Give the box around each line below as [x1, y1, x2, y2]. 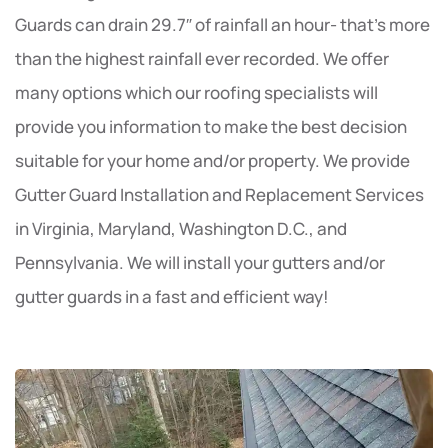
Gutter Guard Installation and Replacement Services [15, 182, 424, 206]
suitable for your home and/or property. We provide [15, 148, 410, 172]
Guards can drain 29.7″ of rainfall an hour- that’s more [15, 12, 430, 36]
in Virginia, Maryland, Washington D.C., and [15, 216, 347, 240]
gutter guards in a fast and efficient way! [15, 284, 329, 308]
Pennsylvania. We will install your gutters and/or [15, 250, 385, 274]
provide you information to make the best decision [15, 114, 407, 138]
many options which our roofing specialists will [15, 80, 378, 104]
